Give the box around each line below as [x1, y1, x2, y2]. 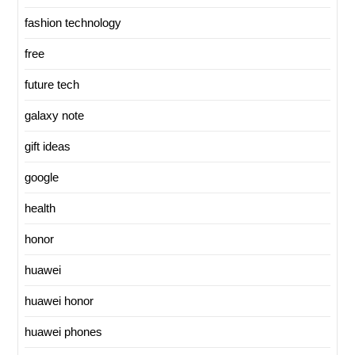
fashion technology [25, 16, 121, 30]
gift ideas [25, 139, 71, 154]
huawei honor [25, 294, 94, 308]
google [25, 170, 59, 185]
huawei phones [25, 325, 102, 339]
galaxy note [25, 109, 84, 123]
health [25, 201, 55, 216]
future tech [25, 78, 79, 92]
